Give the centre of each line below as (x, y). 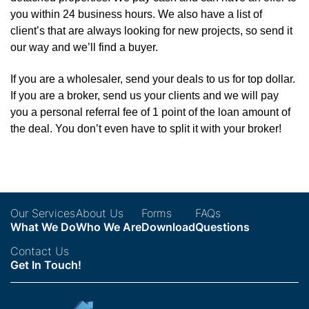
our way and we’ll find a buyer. (84, 47)
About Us (100, 213)
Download (168, 227)
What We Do (43, 227)
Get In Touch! (46, 265)
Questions (222, 227)
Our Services (43, 213)
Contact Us (40, 251)
